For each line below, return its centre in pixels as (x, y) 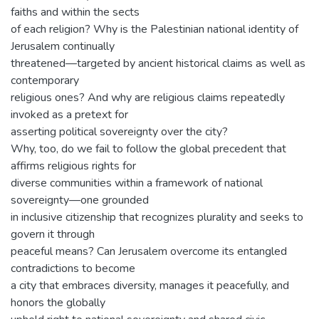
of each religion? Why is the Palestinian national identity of (155, 29)
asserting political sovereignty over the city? (119, 132)
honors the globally (58, 303)
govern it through (53, 234)
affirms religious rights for (73, 166)
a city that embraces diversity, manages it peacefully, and (150, 286)
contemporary (45, 80)
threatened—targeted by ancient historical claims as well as (158, 63)
